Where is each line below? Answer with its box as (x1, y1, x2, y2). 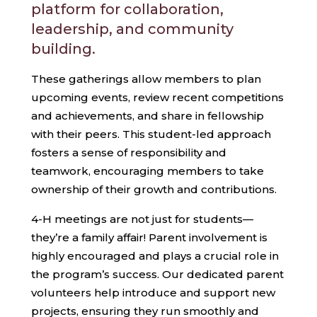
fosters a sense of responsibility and (31, 145, 226, 159)
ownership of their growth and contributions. (31, 182, 277, 196)
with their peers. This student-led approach (31, 127, 271, 141)
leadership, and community (31, 20, 234, 38)
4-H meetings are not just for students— (31, 212, 253, 226)
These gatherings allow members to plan (31, 71, 261, 86)
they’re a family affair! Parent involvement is (31, 230, 267, 244)
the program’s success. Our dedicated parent (31, 267, 284, 281)
